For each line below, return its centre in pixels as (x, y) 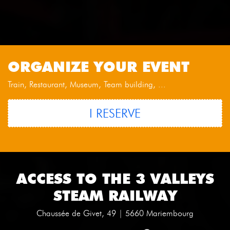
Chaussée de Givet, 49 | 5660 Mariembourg (115, 213)
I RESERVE (115, 113)
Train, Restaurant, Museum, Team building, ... (87, 85)
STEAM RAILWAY (115, 195)
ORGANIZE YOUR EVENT (99, 66)
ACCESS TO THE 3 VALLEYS (115, 178)
